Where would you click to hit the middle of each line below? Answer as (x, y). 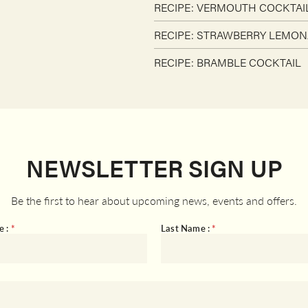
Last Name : (187, 228)
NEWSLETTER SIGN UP (154, 168)
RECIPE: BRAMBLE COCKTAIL (228, 62)
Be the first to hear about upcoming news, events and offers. (154, 200)
